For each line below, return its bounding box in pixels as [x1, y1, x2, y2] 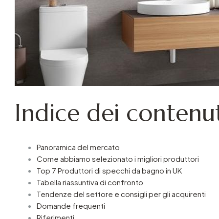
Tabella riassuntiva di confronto [37, 177, 143, 187]
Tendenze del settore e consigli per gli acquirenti [37, 189, 206, 198]
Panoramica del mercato [37, 142, 120, 152]
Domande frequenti [37, 200, 105, 210]
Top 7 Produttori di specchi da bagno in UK [37, 165, 182, 175]
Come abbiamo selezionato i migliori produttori [37, 153, 199, 163]
